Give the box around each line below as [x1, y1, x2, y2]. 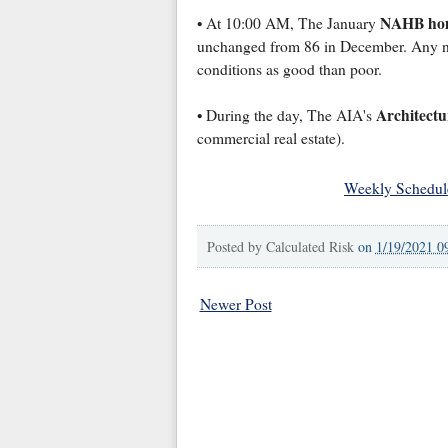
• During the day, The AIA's [196, 105, 376, 126]
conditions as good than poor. [196, 59, 382, 80]
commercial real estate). [196, 128, 345, 149]
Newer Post [199, 294, 272, 315]
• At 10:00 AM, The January [196, 13, 380, 34]
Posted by [206, 237, 266, 257]
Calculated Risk [265, 237, 354, 257]
